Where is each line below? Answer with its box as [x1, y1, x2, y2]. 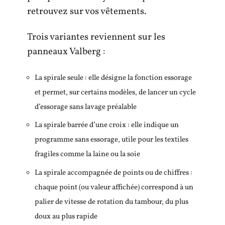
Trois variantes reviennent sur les [27, 31, 165, 44]
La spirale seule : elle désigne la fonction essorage [35, 72, 192, 83]
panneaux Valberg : [27, 45, 105, 59]
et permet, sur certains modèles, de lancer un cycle [35, 87, 196, 98]
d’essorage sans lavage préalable [35, 101, 137, 113]
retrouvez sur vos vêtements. [27, 5, 146, 18]
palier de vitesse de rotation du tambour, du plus [35, 196, 188, 207]
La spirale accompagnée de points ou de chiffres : [35, 167, 192, 178]
